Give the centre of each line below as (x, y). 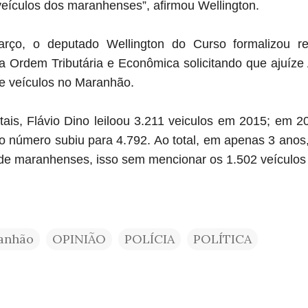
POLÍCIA (150, 239)
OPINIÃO (79, 239)
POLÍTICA (222, 239)
